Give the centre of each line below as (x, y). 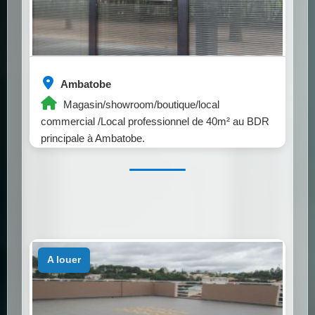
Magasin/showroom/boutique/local (140, 104)
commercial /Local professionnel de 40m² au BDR (155, 121)
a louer (67, 260)
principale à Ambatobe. (93, 138)
